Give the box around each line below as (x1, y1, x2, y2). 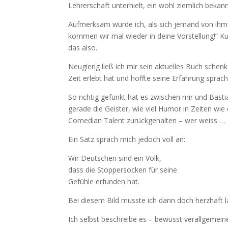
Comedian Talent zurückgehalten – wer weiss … (68, 116, 225, 126)
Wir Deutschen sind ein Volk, (68, 153, 162, 163)
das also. (68, 43, 98, 53)
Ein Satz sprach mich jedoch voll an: (68, 134, 186, 145)
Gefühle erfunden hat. (68, 177, 142, 187)
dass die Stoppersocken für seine (68, 165, 178, 175)
